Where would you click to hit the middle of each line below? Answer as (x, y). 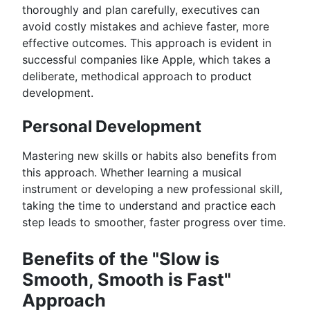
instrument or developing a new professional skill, (152, 189)
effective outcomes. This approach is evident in (147, 43)
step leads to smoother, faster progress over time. (154, 222)
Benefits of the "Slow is (121, 258)
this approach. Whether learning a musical (132, 173)
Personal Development (112, 127)
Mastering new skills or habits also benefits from (149, 156)
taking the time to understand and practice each (149, 206)
